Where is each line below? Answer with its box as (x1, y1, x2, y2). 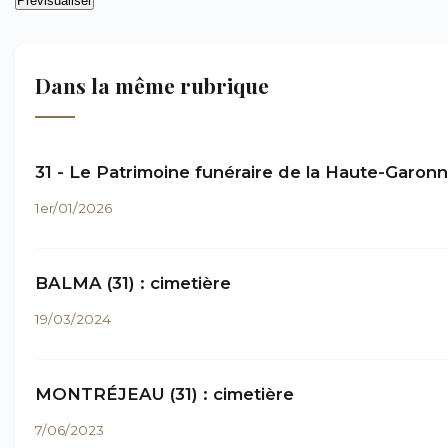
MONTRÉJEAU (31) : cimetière (35, 384, 294, 404)
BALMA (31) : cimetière (35, 273, 231, 293)
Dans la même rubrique (35, 71, 269, 99)
